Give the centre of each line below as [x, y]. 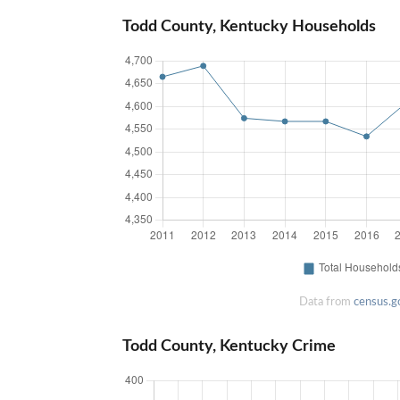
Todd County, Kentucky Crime [229, 346]
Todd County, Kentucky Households [249, 27]
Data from [326, 301]
